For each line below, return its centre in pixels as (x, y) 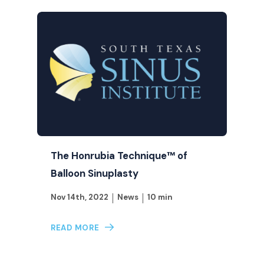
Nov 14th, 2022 (79, 197)
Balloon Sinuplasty (94, 174)
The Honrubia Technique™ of (119, 156)
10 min (160, 197)
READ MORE (75, 227)
